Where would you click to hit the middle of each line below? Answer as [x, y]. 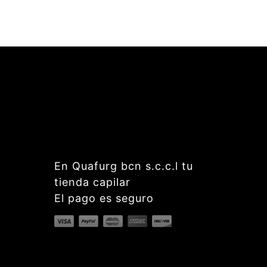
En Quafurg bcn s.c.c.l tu [124, 166]
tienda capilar [92, 182]
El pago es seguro [104, 198]
